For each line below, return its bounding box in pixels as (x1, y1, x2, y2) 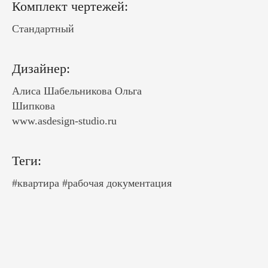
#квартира (12, 177, 59, 189)
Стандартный (12, 23, 74, 35)
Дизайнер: (12, 61, 70, 76)
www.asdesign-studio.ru (12, 115, 117, 127)
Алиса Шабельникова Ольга (12, 85, 142, 97)
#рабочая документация (62, 177, 172, 189)
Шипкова (12, 100, 55, 112)
